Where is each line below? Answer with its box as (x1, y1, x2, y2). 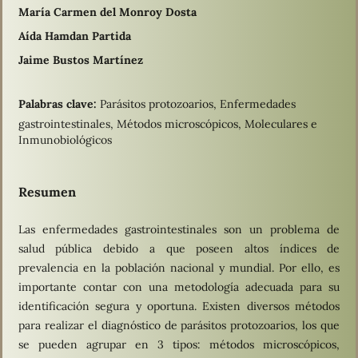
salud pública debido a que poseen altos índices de (18, 241, 340, 256)
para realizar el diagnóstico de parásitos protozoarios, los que (18, 317, 340, 332)
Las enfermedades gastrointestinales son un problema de (18, 221, 340, 237)
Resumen (18, 183, 76, 200)
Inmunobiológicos (18, 132, 112, 147)
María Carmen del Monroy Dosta (18, 4, 197, 19)
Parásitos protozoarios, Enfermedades (99, 96, 296, 111)
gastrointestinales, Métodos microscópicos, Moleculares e (18, 116, 317, 131)
